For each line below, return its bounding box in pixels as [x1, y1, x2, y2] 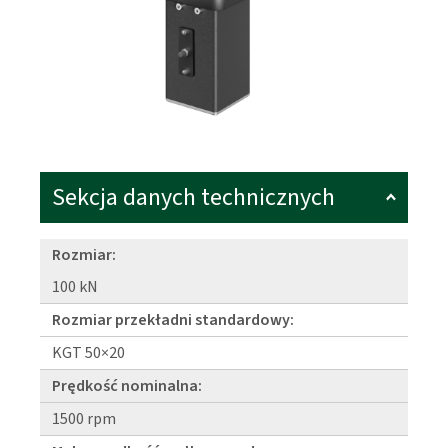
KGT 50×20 [52, 341, 125, 364]
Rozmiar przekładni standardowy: [52, 308, 294, 331]
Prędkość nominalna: [52, 374, 202, 397]
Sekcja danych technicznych [52, 179, 335, 215]
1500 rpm [52, 407, 116, 430]
